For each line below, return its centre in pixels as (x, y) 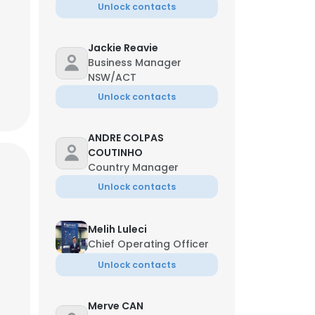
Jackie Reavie (123, 48)
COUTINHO (115, 153)
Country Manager (133, 167)
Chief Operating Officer (148, 244)
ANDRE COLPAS (126, 138)
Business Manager (135, 63)
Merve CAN (116, 306)
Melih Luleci (117, 229)
